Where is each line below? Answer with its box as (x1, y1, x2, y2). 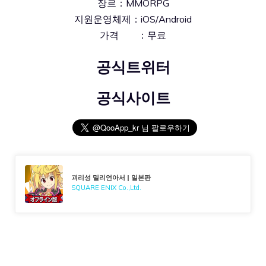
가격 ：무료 (100, 28, 166, 41)
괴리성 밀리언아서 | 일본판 (71, 173, 151, 182)
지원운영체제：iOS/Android (74, 12, 192, 25)
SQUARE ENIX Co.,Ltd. (71, 183, 142, 192)
